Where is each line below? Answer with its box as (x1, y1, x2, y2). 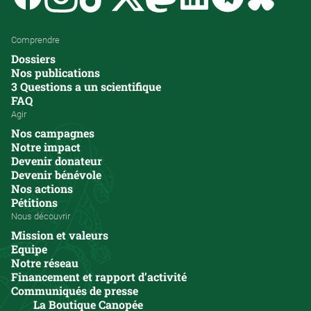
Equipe (11, 241, 47, 256)
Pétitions (11, 194, 58, 210)
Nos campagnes (11, 125, 94, 140)
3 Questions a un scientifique (11, 78, 161, 94)
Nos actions (11, 180, 73, 196)
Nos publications (11, 65, 100, 80)
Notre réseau (11, 255, 78, 270)
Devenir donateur (11, 153, 102, 168)
